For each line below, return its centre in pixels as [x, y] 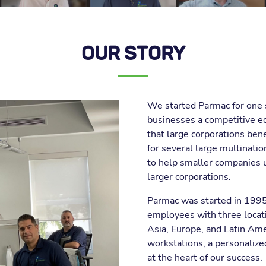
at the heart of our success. [205, 258]
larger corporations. [189, 177]
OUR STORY [133, 54]
